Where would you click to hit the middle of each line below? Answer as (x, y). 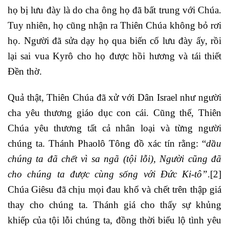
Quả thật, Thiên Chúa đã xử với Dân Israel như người (114, 97)
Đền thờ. (25, 72)
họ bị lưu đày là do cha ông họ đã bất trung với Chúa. (114, 10)
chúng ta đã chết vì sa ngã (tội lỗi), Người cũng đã (114, 158)
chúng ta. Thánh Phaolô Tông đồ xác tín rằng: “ (107, 143)
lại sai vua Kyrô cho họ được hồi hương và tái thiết (114, 56)
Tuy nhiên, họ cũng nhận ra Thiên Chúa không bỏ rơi (114, 26)
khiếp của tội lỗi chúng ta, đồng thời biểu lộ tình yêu (114, 220)
